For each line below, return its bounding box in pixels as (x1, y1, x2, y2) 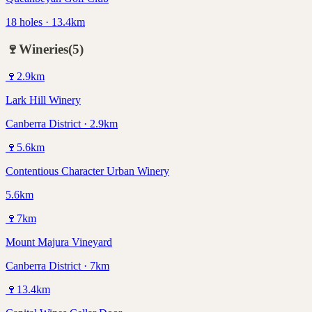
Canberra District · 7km (6, 259, 109, 272)
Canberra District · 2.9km (6, 117, 118, 130)
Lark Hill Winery (6, 93, 81, 106)
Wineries (19, 42, 68, 56)
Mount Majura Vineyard (6, 235, 112, 248)
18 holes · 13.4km (6, 16, 85, 29)
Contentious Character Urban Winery (6, 164, 169, 177)
